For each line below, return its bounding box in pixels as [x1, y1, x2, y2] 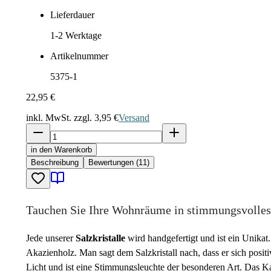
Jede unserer [26, 233, 76, 243]
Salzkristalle [76, 233, 125, 243]
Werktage [63, 30, 102, 41]
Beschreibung [31, 158, 79, 167]
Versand [119, 113, 149, 123]
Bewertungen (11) [88, 158, 149, 167]
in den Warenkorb [31, 145, 92, 154]
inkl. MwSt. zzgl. [26, 113, 94, 123]
